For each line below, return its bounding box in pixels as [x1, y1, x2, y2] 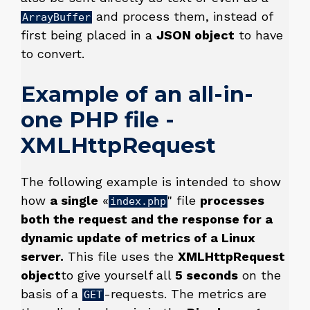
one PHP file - [21, 107, 174, 134]
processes [200, 193, 264, 208]
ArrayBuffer [22, 11, 91, 24]
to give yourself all [61, 268, 175, 283]
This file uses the [64, 249, 178, 264]
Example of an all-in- [21, 81, 253, 108]
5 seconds [175, 268, 238, 283]
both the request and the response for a [21, 212, 273, 227]
